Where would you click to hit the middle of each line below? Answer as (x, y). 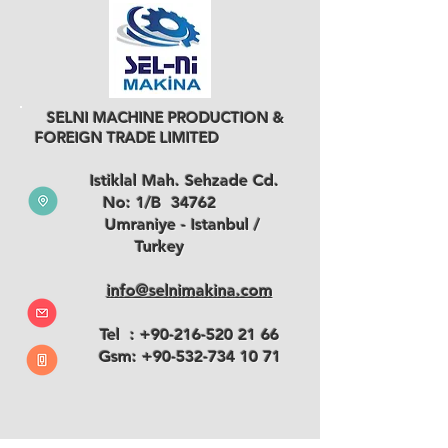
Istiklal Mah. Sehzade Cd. (159, 180)
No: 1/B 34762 (159, 202)
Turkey (159, 246)
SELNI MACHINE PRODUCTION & (159, 117)
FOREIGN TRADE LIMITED (127, 137)
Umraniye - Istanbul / (159, 224)
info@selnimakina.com (189, 290)
